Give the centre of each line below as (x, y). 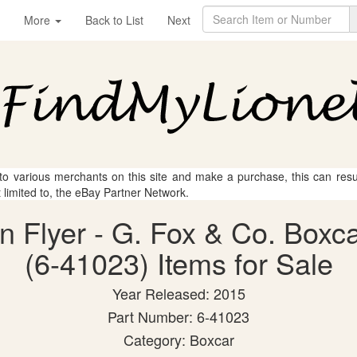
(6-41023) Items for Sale (178, 263)
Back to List (114, 20)
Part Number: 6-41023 (178, 316)
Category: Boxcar (178, 339)
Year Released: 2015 (178, 293)
